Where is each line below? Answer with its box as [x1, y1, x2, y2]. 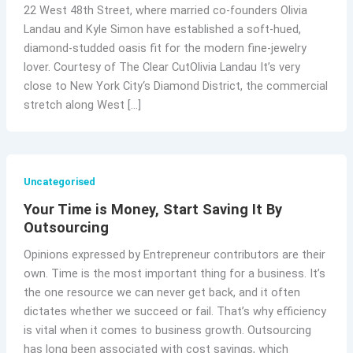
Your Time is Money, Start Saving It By [23, 200, 282, 217]
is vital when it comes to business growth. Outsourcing [23, 322, 311, 337]
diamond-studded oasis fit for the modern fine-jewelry [23, 41, 307, 56]
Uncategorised [23, 176, 95, 188]
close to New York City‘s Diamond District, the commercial [23, 79, 328, 94]
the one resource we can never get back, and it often [23, 284, 300, 299]
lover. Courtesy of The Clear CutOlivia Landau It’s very [23, 60, 300, 75]
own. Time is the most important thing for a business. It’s [23, 266, 325, 281]
